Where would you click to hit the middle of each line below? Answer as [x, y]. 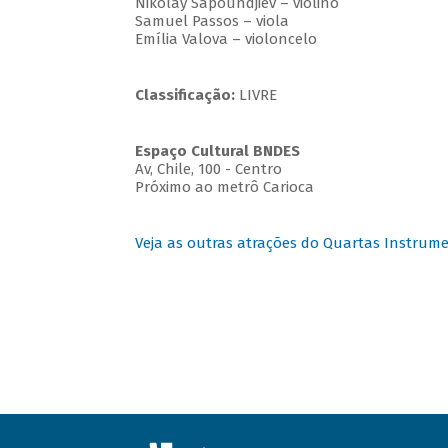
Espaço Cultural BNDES [217, 151]
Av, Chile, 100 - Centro [208, 169]
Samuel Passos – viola [213, 21]
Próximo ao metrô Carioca [224, 187]
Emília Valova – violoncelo [227, 39]
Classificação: [184, 95]
